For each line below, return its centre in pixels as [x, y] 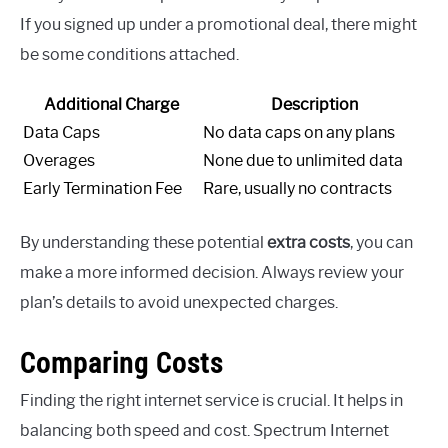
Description [314, 105]
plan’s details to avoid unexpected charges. [179, 303]
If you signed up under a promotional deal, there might [218, 25]
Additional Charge [111, 105]
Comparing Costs [121, 362]
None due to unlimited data [303, 161]
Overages [59, 161]
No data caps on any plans [299, 133]
